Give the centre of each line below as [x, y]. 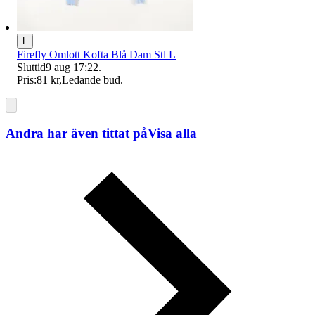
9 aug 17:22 [72, 67]
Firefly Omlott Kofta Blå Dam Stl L [96, 55]
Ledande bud [91, 80]
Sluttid [31, 67]
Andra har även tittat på [77, 134]
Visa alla [172, 134]
